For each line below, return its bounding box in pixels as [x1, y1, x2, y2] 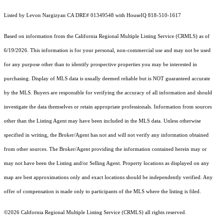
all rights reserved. [144, 210, 186, 216]
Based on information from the [4, 34, 75, 39]
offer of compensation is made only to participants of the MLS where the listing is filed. [4, 189, 201, 195]
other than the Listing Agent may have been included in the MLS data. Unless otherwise [4, 118, 201, 124]
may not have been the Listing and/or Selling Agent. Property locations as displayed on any [4, 161, 209, 166]
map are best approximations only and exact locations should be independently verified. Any [4, 175, 213, 181]
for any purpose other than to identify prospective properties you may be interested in [4, 62, 197, 68]
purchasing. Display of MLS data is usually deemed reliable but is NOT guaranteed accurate [4, 76, 210, 82]
